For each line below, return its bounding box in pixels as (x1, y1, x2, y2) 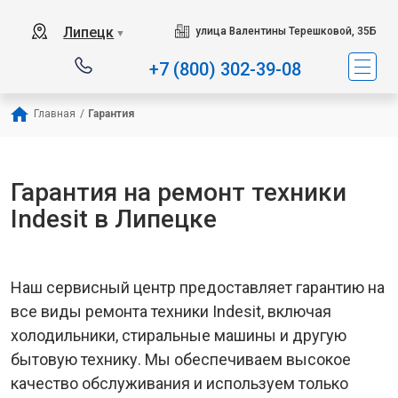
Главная (34, 107, 76, 120)
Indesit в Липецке (11, 204, 217, 234)
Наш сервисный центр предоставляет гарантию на (11, 278, 385, 297)
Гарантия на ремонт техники (11, 178, 346, 207)
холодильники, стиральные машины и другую (11, 326, 346, 345)
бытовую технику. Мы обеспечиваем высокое (11, 350, 351, 369)
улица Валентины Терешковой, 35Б (195, 25, 377, 37)
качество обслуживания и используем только (11, 374, 348, 393)
